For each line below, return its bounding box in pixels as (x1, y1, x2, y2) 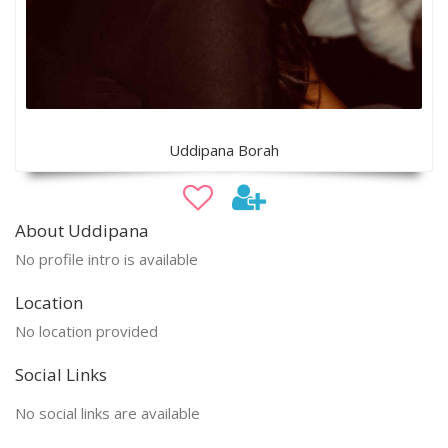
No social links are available (15, 403, 200, 424)
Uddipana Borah (169, 140, 279, 161)
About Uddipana (15, 219, 149, 243)
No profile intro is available (15, 249, 198, 270)
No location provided (15, 321, 158, 342)
